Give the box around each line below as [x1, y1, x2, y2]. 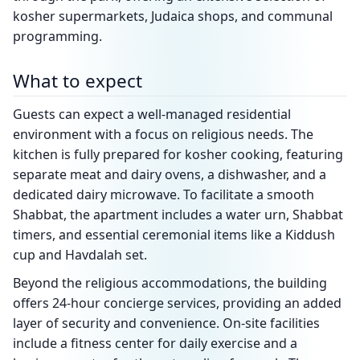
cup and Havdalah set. [13, 246, 147, 264]
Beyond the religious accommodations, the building [13, 274, 327, 292]
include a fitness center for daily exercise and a [13, 334, 297, 352]
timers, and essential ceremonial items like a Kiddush [13, 226, 335, 243]
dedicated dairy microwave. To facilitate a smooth [13, 186, 314, 203]
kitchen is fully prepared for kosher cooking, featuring [13, 145, 343, 163]
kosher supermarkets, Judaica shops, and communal [13, 7, 333, 25]
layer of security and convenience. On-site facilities [13, 314, 320, 332]
